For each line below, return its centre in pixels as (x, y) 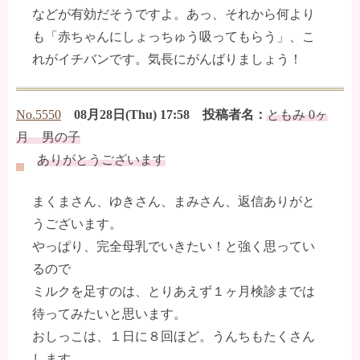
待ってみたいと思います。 (109, 314)
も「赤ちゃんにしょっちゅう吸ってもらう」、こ (174, 37)
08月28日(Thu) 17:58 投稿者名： (170, 115)
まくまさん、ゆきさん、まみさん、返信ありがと (174, 202)
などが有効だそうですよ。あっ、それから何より (174, 14)
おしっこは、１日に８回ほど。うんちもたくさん (174, 337)
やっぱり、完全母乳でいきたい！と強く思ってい (174, 247)
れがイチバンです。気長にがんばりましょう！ (167, 59)
